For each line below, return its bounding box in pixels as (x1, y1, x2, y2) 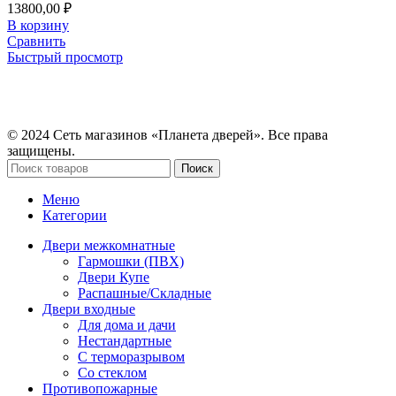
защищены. (7, 142, 75, 158)
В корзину (7, 17, 69, 33)
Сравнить (7, 33, 65, 49)
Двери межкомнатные (42, 237, 175, 253)
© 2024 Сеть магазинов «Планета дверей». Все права (7, 126, 328, 142)
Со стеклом (78, 364, 147, 380)
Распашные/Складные (78, 285, 211, 301)
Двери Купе (78, 269, 149, 285)
